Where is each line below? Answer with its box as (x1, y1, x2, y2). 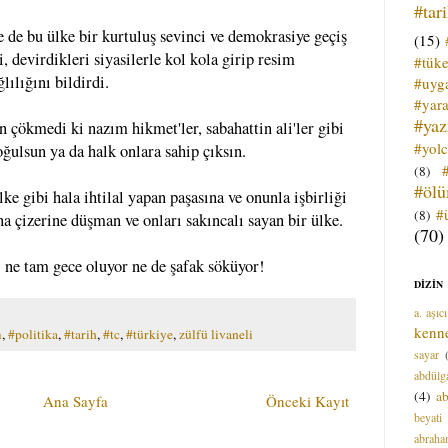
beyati (414, 408, 442, 425)
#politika (8, 324, 58, 343)
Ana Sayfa (43, 390, 108, 411)
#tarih (64, 324, 97, 343)
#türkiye (126, 324, 173, 343)
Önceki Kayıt (266, 390, 349, 411)
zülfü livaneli (179, 324, 253, 343)
